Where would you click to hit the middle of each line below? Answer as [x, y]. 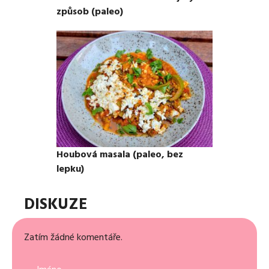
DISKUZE [56, 204]
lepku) [70, 169]
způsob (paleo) [90, 11]
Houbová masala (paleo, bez [120, 155]
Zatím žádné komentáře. [73, 237]
